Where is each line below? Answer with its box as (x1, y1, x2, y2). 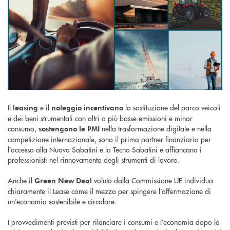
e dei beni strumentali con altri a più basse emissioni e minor (8, 112, 193, 123)
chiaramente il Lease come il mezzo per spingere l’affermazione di (8, 185, 211, 196)
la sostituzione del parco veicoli (123, 102, 221, 112)
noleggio (51, 102, 82, 112)
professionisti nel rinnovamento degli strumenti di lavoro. (8, 154, 180, 165)
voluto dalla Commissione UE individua (92, 175, 213, 185)
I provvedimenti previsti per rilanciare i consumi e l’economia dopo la (8, 216, 220, 227)
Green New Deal (34, 175, 92, 185)
